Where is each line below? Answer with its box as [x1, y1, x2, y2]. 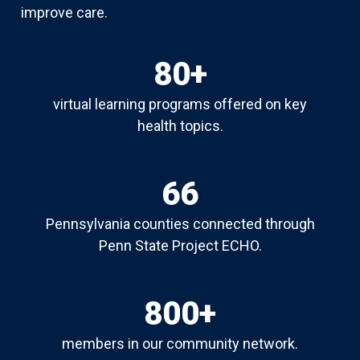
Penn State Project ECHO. [98, 237, 262, 254]
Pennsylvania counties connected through [45, 215, 315, 232]
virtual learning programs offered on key [53, 96, 307, 112]
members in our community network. [62, 335, 298, 352]
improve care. [21, 4, 108, 21]
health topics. [137, 117, 223, 134]
